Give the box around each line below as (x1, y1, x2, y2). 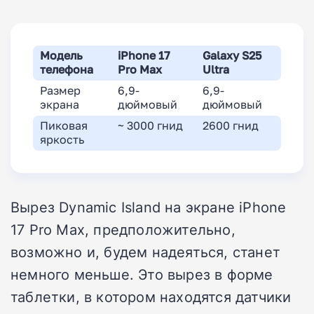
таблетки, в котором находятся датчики (11, 286, 292, 306)
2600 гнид (203, 118, 259, 132)
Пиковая (40, 118, 88, 132)
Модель (40, 48, 83, 62)
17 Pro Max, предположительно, (11, 219, 235, 239)
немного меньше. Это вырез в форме (11, 264, 273, 284)
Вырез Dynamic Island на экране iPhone (11, 196, 287, 217)
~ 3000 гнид (118, 118, 183, 132)
